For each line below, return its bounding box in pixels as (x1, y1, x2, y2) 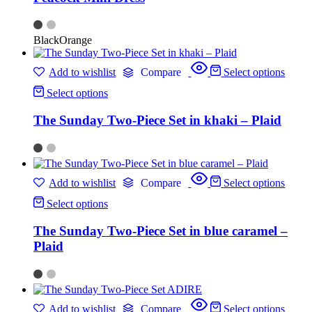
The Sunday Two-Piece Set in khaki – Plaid (33, 113, 281, 128)
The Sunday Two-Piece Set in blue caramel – (33, 223, 288, 238)
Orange (59, 34, 92, 47)
